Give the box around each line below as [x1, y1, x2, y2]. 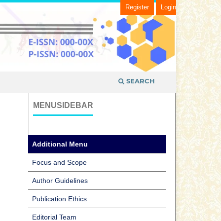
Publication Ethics [32, 194, 87, 203]
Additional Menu [32, 140, 88, 148]
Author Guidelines [32, 176, 88, 184]
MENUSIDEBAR [33, 101, 93, 110]
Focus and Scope [32, 158, 87, 166]
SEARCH [124, 76, 155, 85]
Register [125, 3, 149, 11]
